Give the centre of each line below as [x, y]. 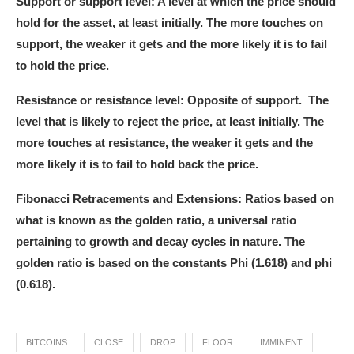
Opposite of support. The [258, 100]
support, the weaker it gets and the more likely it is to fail [171, 44]
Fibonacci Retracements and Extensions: [130, 199]
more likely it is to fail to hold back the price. [137, 164]
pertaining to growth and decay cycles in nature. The [160, 242]
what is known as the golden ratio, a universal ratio [156, 220]
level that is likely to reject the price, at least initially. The [170, 122]
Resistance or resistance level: [102, 100]
